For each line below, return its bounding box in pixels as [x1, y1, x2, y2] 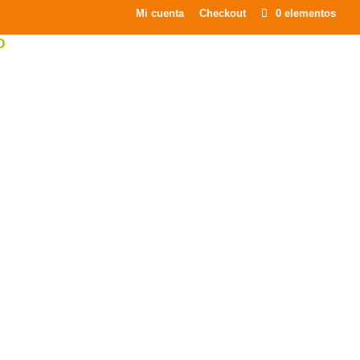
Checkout [199, 6, 246, 19]
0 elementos [276, 6, 336, 19]
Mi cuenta [136, 6, 184, 19]
